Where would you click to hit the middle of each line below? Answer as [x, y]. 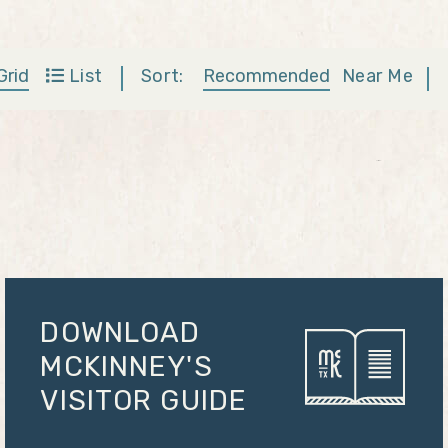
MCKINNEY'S [126, 366]
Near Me [377, 75]
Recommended [266, 75]
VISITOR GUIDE [144, 400]
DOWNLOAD [120, 332]
